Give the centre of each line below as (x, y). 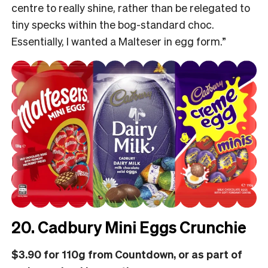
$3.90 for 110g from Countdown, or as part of (127, 254)
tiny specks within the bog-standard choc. (113, 24)
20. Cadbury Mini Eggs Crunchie (129, 226)
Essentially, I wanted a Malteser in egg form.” (119, 41)
